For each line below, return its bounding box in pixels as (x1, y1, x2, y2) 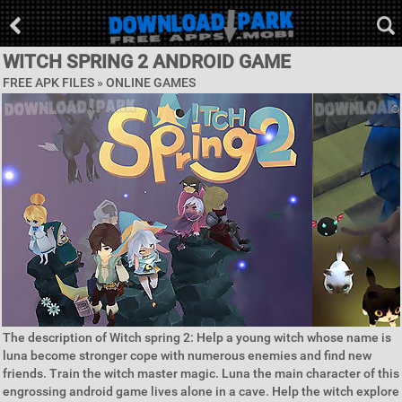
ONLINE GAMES (106, 75, 196, 90)
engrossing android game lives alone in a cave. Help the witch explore (3, 384, 399, 398)
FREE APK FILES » (3, 75, 106, 90)
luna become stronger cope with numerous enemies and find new (3, 348, 371, 363)
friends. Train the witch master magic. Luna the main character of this (3, 366, 399, 380)
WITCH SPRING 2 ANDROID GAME (3, 51, 291, 73)
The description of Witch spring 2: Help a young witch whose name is (3, 330, 391, 345)
